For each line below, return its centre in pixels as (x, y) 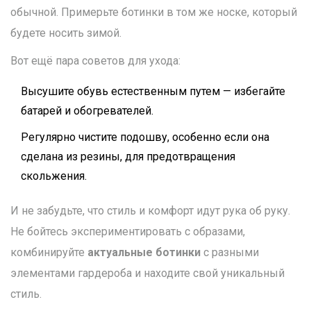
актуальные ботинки (144, 253)
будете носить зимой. (66, 33)
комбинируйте (49, 253)
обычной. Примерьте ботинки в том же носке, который (154, 12)
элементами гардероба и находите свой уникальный (148, 274)
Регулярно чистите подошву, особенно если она (145, 137)
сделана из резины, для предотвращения (128, 157)
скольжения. (54, 176)
